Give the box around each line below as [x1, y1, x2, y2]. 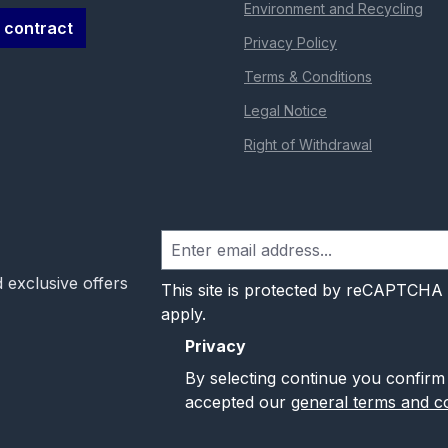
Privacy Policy [244, 34, 337, 52]
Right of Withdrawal [244, 136, 372, 154]
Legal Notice [244, 102, 327, 120]
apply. [160, 304, 206, 325]
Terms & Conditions [244, 68, 372, 86]
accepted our [184, 392, 291, 413]
